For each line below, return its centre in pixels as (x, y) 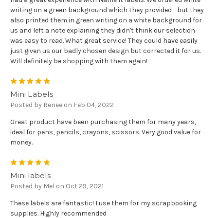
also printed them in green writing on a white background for (106, 20)
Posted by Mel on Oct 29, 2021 (57, 186)
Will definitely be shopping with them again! (79, 61)
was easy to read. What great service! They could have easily (104, 40)
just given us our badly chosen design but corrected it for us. (106, 51)
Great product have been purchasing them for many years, (103, 122)
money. (21, 142)
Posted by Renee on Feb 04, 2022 (62, 105)
